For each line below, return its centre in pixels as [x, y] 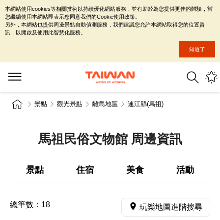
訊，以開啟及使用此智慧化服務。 [45, 32]
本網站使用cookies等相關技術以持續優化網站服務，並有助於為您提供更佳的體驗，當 [109, 9]
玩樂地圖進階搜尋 [171, 207]
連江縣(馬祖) [146, 104]
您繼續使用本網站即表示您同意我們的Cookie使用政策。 [73, 17]
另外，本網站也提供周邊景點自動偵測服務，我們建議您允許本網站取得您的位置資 [105, 25]
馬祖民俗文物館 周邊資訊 [110, 139]
